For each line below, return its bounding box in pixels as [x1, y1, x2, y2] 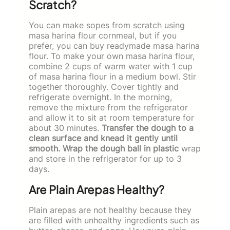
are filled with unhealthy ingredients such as [29, 215, 199, 225]
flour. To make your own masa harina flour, [29, 50, 195, 61]
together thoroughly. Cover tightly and [29, 81, 179, 92]
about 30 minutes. [29, 122, 102, 133]
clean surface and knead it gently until [29, 132, 178, 143]
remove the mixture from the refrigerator [29, 102, 188, 112]
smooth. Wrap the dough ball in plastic [29, 143, 179, 154]
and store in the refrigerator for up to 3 [29, 153, 182, 164]
